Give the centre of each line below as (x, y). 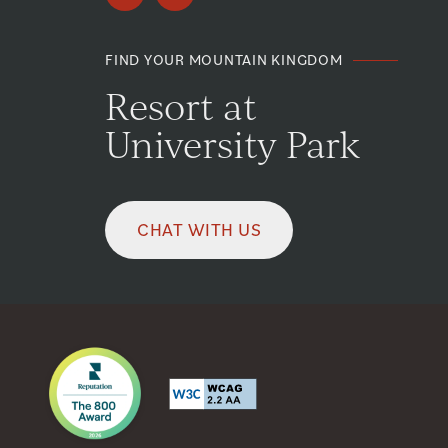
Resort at (181, 105)
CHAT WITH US (199, 229)
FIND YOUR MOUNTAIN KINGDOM (224, 59)
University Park (232, 143)
